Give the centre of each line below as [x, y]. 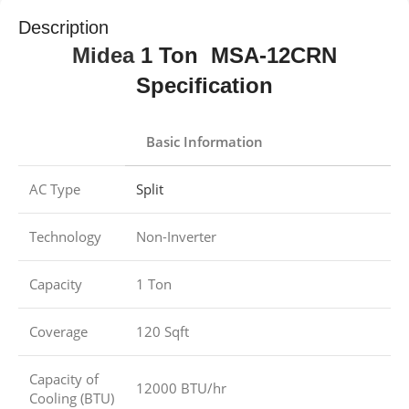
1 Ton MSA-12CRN [236, 55]
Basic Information [204, 141]
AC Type [55, 189]
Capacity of [64, 378]
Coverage [58, 331]
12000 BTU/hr [181, 388]
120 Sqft [163, 331]
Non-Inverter [176, 236]
